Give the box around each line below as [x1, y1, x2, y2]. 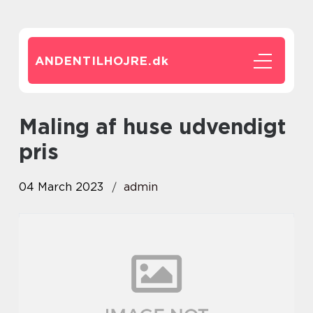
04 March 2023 [19, 180, 103, 194]
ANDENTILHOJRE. [35, 54, 152, 68]
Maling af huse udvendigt [19, 114, 38, 139]
